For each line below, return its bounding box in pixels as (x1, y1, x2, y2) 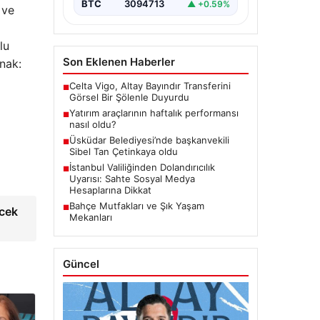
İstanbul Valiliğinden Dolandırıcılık (69, 161, 215, 174)
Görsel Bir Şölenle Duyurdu (69, 91, 189, 104)
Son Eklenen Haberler (62, 55, 175, 69)
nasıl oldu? (69, 119, 116, 131)
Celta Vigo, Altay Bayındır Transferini (69, 80, 231, 92)
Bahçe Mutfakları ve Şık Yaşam (69, 200, 204, 212)
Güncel (62, 257, 99, 271)
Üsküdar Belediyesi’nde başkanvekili (69, 134, 229, 146)
